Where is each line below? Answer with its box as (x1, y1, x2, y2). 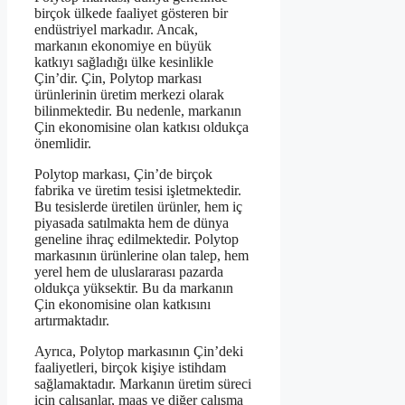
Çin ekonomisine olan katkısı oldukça (34, 119, 249, 136)
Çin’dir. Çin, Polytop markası (34, 71, 202, 87)
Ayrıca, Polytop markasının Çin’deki (34, 344, 243, 360)
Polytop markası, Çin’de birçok (34, 166, 212, 183)
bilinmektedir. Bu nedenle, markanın (34, 103, 241, 119)
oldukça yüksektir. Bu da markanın (34, 280, 233, 297)
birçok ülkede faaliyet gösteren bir (34, 5, 228, 22)
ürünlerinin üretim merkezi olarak (34, 87, 224, 103)
